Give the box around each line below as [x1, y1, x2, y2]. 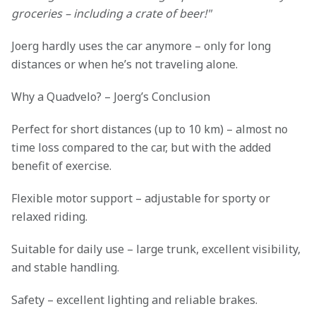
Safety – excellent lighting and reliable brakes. [11, 292, 257, 308]
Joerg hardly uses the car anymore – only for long [11, 38, 271, 54]
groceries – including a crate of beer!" [11, 6, 212, 22]
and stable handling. [11, 260, 119, 276]
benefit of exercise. [11, 158, 111, 174]
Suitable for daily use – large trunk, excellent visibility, [11, 241, 300, 257]
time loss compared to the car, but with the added [11, 140, 271, 156]
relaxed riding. [11, 209, 87, 225]
